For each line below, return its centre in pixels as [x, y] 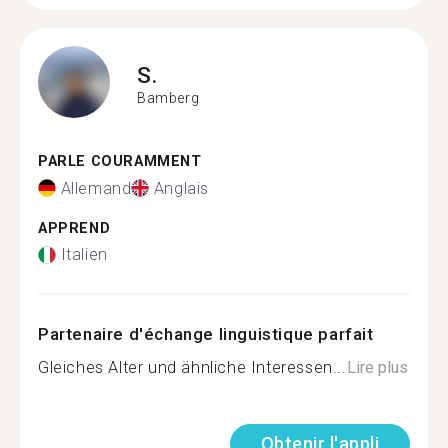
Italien [84, 254]
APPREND [74, 228]
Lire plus [377, 367]
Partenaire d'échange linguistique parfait [206, 334]
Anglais [181, 188]
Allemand [96, 188]
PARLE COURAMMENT [120, 161]
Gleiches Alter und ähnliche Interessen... [192, 367]
